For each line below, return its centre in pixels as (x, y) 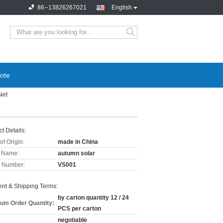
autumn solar (76, 153)
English (122, 7)
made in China (78, 142)
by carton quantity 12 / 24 (93, 198)
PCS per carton (79, 209)
